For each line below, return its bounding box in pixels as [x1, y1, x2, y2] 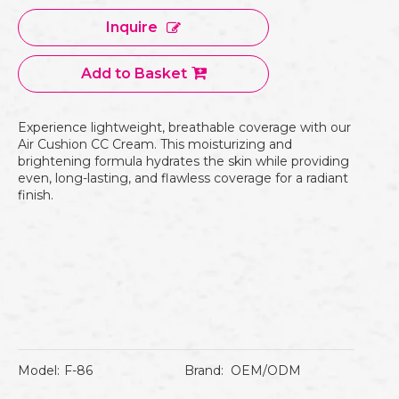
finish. [18, 187, 53, 203]
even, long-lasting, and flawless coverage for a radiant [18, 170, 348, 186]
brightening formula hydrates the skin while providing [18, 153, 349, 169]
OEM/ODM [231, 362, 302, 379]
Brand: [184, 362, 224, 379]
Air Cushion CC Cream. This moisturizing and [18, 136, 292, 152]
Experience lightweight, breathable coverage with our [18, 119, 351, 135]
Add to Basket [80, 65, 187, 82]
